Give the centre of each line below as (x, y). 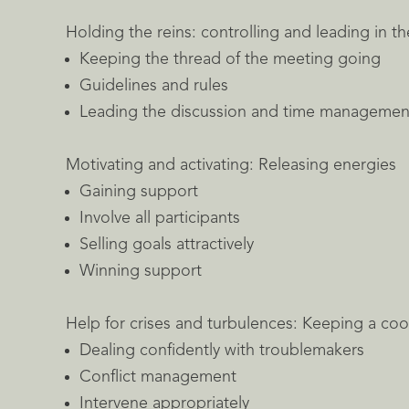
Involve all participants (160, 218)
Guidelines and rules (154, 86)
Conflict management (158, 377)
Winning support (141, 271)
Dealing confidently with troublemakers (222, 351)
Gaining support (139, 192)
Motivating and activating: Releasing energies (231, 165)
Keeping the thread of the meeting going (230, 59)
